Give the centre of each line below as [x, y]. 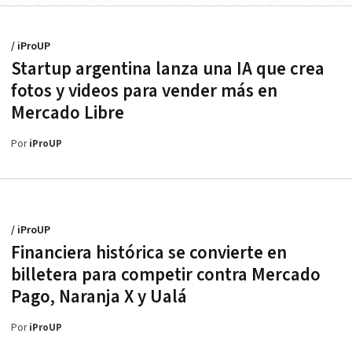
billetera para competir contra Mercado [166, 275]
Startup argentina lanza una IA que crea [168, 69]
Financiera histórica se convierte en [149, 253]
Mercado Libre [68, 113]
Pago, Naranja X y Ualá [99, 297]
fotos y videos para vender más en [144, 91]
